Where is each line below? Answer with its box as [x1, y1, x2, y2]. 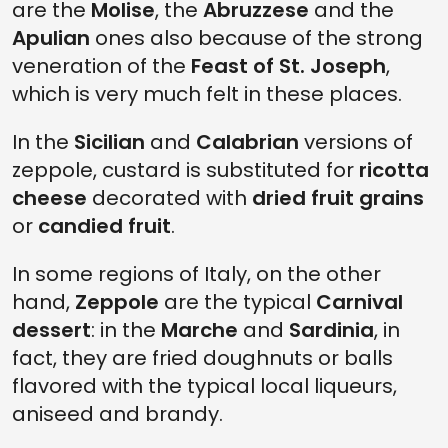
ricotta [359, 156, 429, 184]
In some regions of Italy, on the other [12, 260, 381, 288]
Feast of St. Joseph [191, 52, 386, 80]
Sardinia [289, 316, 374, 344]
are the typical [159, 288, 316, 316]
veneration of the [12, 52, 191, 80]
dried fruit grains [252, 184, 424, 212]
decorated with [87, 184, 252, 212]
